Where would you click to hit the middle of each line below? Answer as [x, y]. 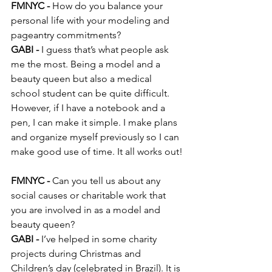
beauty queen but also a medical [83, 79]
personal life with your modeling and [91, 21]
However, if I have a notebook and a [89, 108]
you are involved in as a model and [87, 210]
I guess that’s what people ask [105, 50]
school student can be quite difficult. [91, 93]
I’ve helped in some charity [99, 239]
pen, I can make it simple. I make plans [95, 123]
